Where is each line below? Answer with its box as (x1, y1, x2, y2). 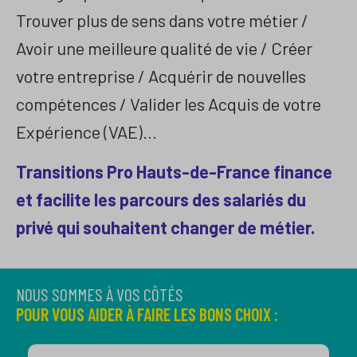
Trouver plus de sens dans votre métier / (16, 10, 308, 31)
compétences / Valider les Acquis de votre (16, 93, 321, 115)
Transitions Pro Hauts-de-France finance (16, 160, 332, 182)
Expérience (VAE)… (16, 121, 157, 143)
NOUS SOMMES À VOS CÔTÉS (16, 284, 183, 305)
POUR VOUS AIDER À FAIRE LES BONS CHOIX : (16, 304, 278, 325)
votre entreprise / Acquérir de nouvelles (16, 65, 306, 87)
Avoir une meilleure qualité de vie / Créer (16, 37, 312, 59)
